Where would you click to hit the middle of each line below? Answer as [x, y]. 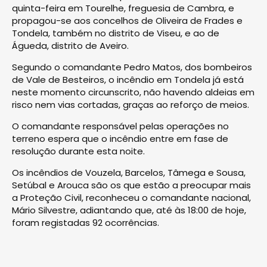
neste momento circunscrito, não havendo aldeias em [133, 92]
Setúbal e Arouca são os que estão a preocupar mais [131, 185]
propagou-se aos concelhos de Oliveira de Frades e [127, 20]
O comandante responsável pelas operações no [120, 126]
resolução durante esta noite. [78, 151]
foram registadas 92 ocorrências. [86, 222]
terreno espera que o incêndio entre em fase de [120, 138]
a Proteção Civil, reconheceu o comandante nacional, [131, 197]
